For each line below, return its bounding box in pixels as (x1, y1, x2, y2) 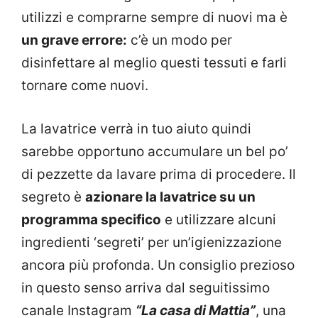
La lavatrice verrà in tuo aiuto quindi (21, 120, 251, 137)
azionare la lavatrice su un (85, 188, 256, 205)
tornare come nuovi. (21, 77, 148, 94)
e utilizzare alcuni (161, 211, 276, 228)
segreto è (21, 188, 85, 205)
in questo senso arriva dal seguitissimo (21, 279, 270, 296)
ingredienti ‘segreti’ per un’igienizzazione (21, 234, 282, 251)
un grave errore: (21, 32, 127, 49)
